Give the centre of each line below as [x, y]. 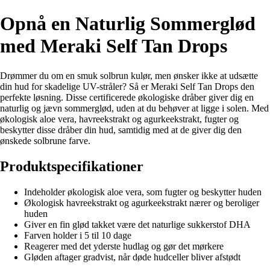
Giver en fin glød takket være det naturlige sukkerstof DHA [137, 224]
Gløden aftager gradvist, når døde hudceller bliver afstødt [132, 257]
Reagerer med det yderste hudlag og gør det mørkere [124, 246]
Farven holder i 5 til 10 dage [78, 235]
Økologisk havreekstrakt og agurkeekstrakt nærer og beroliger [142, 202]
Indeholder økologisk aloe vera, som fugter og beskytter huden [143, 192]
